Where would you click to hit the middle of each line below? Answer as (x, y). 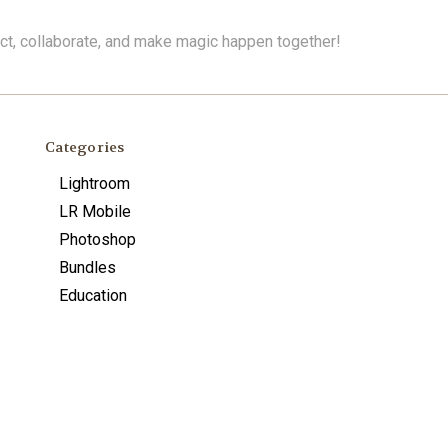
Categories (85, 146)
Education (92, 295)
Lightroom (94, 183)
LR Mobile (94, 211)
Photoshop (97, 239)
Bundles (87, 267)
